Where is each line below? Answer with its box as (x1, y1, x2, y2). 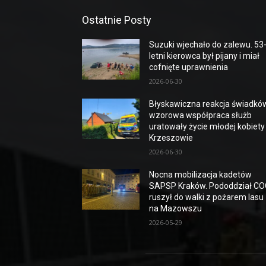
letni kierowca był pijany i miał (149, 50, 260, 61)
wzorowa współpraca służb (149, 110, 252, 120)
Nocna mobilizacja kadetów (149, 169, 252, 179)
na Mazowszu (149, 203, 202, 213)
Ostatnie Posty (82, 13, 151, 26)
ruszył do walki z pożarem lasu (149, 192, 264, 202)
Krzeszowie (149, 132, 194, 142)
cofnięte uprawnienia (149, 62, 229, 72)
